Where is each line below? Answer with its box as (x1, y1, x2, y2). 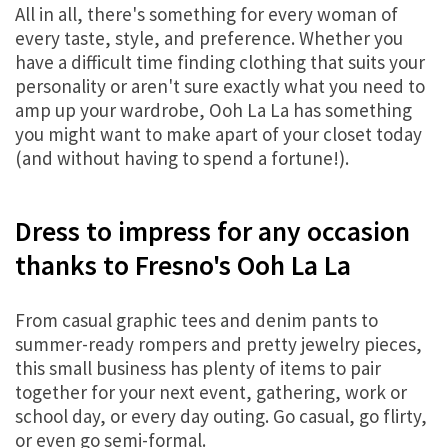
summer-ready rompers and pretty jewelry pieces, (15, 332, 422, 357)
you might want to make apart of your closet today (15, 122, 422, 147)
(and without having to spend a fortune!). (15, 146, 349, 171)
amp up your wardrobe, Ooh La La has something (15, 98, 412, 123)
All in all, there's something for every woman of (15, 2, 398, 27)
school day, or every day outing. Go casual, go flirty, (15, 404, 427, 429)
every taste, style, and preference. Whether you (15, 26, 403, 51)
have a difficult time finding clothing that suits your (15, 50, 425, 75)
